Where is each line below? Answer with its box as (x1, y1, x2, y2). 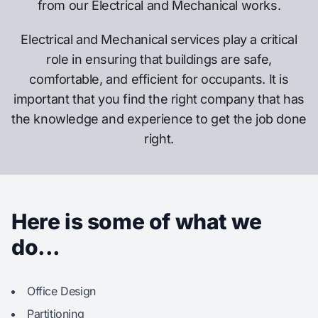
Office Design (27, 284, 96, 299)
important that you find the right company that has (13, 92, 305, 107)
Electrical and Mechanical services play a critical (21, 32, 297, 48)
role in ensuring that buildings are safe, (46, 52, 272, 67)
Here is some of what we (11, 209, 262, 235)
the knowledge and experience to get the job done (11, 111, 307, 127)
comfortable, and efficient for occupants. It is (29, 72, 289, 87)
